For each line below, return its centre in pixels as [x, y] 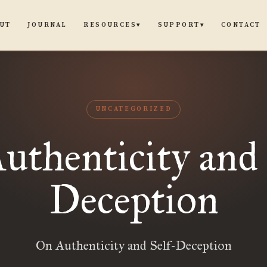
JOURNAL [47, 25]
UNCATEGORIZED [133, 109]
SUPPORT [179, 25]
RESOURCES [110, 25]
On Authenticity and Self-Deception [133, 245]
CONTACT [241, 25]
